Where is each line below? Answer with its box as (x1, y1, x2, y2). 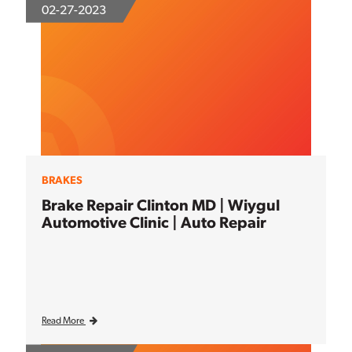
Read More (42, 315, 86, 327)
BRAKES (42, 173, 82, 186)
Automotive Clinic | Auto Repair (42, 212, 266, 232)
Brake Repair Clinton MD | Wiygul (42, 195, 280, 214)
